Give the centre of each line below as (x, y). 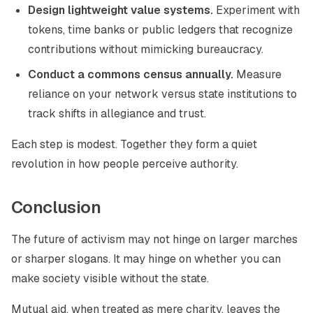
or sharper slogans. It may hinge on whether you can (146, 259)
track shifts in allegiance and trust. (117, 114)
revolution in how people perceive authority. (125, 164)
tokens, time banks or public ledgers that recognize (160, 30)
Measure (257, 74)
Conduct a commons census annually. (131, 74)
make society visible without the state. (110, 278)
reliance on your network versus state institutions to (162, 94)
